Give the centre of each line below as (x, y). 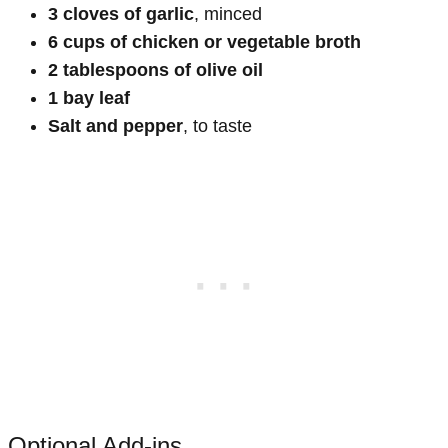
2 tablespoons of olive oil (155, 69)
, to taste (217, 125)
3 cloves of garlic (121, 13)
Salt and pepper (115, 125)
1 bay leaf (89, 97)
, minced (228, 13)
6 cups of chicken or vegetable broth (204, 41)
